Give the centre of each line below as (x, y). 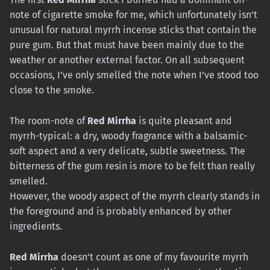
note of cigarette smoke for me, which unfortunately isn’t (133, 14)
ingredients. (36, 226)
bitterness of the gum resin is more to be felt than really (132, 166)
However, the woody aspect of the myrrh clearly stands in (135, 196)
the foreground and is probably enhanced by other (121, 211)
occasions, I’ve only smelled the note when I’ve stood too (134, 75)
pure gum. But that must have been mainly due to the (127, 45)
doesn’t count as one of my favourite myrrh (153, 257)
